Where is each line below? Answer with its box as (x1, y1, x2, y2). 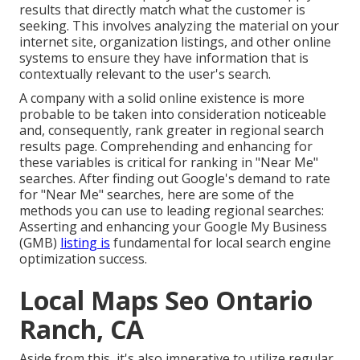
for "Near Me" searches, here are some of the (19, 186, 294, 204)
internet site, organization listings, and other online (19, 33, 331, 51)
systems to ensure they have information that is (19, 49, 309, 67)
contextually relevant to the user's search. (19, 65, 271, 84)
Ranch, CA (19, 312, 144, 347)
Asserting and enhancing (19, 218, 170, 236)
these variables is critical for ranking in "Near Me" (19, 153, 318, 172)
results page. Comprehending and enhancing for (19, 137, 313, 156)
